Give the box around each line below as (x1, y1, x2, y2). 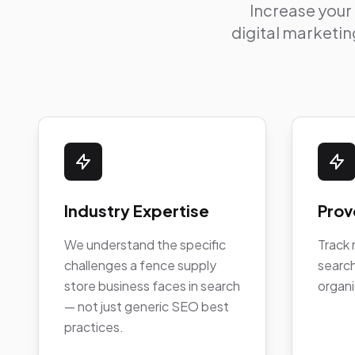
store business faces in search (64, 277, 240, 294)
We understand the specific (64, 235, 226, 253)
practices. (64, 318, 124, 335)
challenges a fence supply (64, 256, 216, 273)
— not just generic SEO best (64, 297, 229, 315)
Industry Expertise (64, 200, 209, 220)
